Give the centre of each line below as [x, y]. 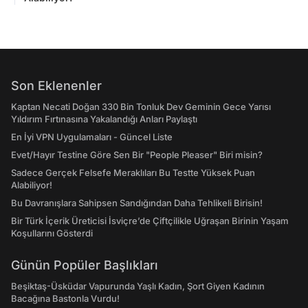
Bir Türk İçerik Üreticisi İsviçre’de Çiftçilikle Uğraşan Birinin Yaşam [150, 221]
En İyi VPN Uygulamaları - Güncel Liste [92, 137]
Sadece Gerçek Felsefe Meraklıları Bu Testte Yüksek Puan [133, 173]
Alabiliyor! [32, 185]
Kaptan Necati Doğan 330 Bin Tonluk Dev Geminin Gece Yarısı [141, 107]
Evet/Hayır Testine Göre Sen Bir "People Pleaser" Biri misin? [137, 155]
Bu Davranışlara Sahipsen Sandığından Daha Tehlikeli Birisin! [137, 203]
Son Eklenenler [56, 86]
